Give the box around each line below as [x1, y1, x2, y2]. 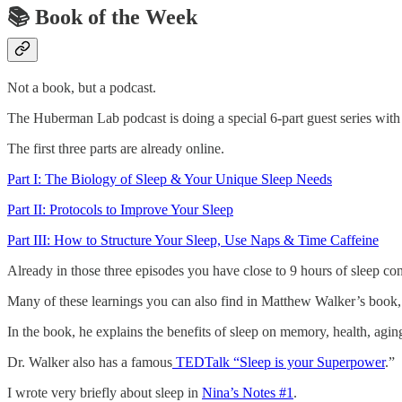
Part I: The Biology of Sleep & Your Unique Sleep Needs [7, 170, 332, 187]
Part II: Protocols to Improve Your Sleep [7, 201, 233, 217]
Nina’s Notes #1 [202, 384, 293, 400]
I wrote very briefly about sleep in [7, 384, 202, 400]
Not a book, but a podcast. [7, 79, 156, 95]
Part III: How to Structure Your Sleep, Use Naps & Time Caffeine [7, 232, 379, 248]
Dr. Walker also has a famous [7, 354, 172, 370]
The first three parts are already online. [7, 140, 224, 156]
